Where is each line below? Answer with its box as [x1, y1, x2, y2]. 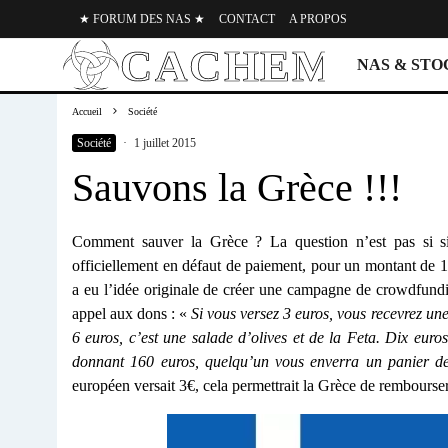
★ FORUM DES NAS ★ [79, 12, 205, 26]
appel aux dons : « [72, 305, 192, 323]
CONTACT [219, 12, 275, 26]
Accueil [72, 106, 102, 118]
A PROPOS [289, 12, 347, 26]
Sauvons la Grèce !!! [72, 165, 402, 211]
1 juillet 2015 [134, 136, 196, 151]
